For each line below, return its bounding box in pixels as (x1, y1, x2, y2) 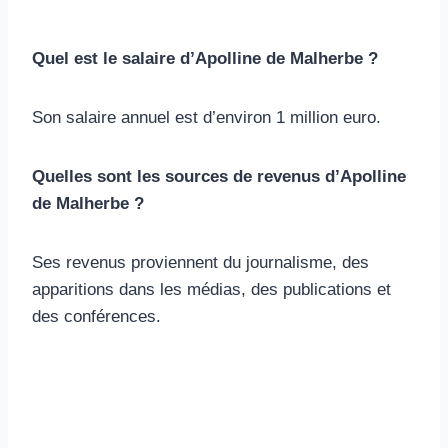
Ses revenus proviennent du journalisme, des (32, 252, 369, 272)
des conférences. (32, 306, 161, 326)
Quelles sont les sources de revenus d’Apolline (32, 166, 406, 186)
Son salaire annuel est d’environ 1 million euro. (32, 107, 381, 127)
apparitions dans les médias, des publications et (32, 279, 391, 299)
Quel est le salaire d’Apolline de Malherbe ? (32, 48, 378, 68)
